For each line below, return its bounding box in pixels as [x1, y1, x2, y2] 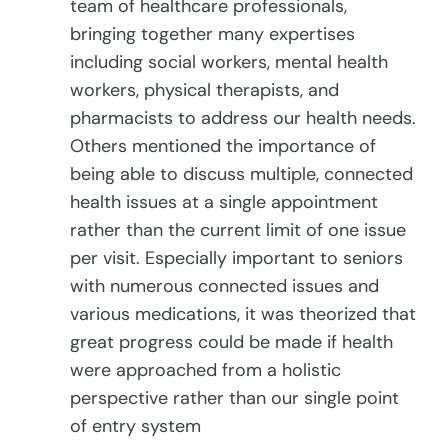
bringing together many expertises [70, 22, 356, 47]
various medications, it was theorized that [70, 302, 417, 327]
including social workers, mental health [70, 50, 389, 75]
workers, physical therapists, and [70, 78, 340, 103]
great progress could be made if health [70, 330, 394, 355]
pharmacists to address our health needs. [70, 106, 417, 131]
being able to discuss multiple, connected [70, 162, 414, 187]
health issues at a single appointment [70, 190, 379, 215]
